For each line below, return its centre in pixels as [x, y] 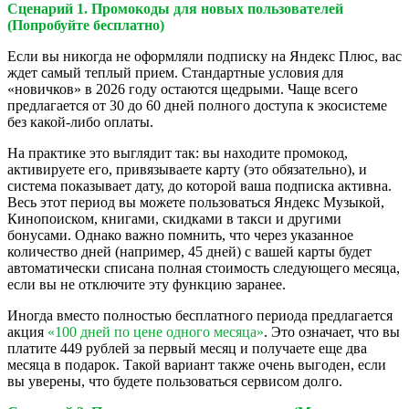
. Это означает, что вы [332, 332]
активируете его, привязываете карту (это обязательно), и [187, 169]
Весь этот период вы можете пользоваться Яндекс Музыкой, [196, 202]
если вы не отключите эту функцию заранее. [147, 284]
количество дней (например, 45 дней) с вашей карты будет [189, 252]
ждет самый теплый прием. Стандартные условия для [175, 73]
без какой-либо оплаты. [80, 122]
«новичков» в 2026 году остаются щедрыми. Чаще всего [183, 89]
